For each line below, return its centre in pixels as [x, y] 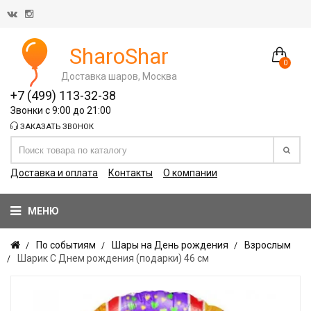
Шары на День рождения [170, 245]
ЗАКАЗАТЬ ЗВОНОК [56, 127]
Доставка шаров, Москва [119, 76]
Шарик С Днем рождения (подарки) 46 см [113, 258]
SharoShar [119, 56]
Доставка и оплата [54, 173]
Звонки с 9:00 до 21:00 [61, 110]
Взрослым [268, 245]
